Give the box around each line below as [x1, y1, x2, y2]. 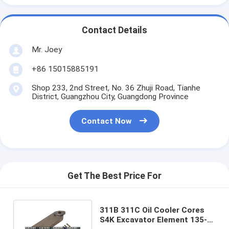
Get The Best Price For [67, 171, 162, 181]
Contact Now [81, 117, 132, 126]
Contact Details [82, 25, 147, 36]
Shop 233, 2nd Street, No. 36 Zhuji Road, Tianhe [31, 83, 200, 93]
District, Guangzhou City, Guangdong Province [31, 91, 189, 101]
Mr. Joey [31, 44, 62, 54]
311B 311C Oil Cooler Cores [99, 205, 204, 215]
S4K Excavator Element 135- [99, 215, 207, 224]
